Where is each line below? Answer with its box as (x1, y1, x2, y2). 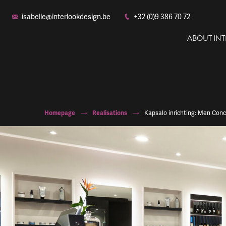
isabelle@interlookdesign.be (22, 12, 110, 22)
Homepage (44, 108, 75, 117)
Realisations (92, 108, 127, 117)
